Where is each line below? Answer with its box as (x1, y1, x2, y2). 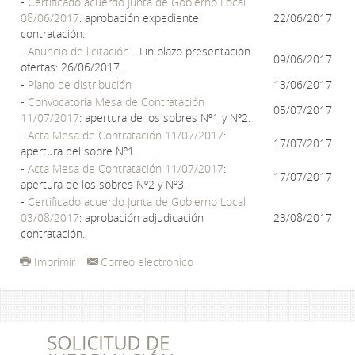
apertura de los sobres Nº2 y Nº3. (21, 177, 186, 192)
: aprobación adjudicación (79, 210, 204, 225)
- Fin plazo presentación (129, 44, 250, 59)
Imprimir (33, 254, 75, 269)
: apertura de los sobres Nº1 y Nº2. (79, 110, 250, 125)
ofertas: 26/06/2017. (21, 59, 122, 74)
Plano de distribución (28, 77, 132, 92)
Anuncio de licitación (28, 44, 129, 59)
